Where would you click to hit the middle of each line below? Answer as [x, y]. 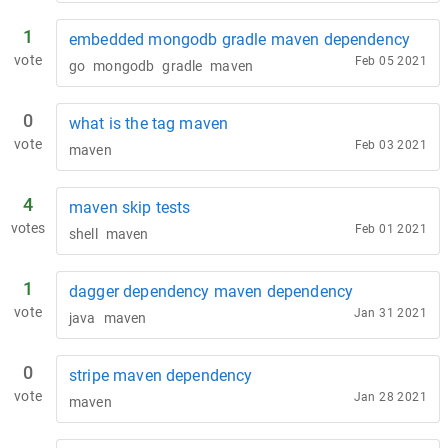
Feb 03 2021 [390, 145]
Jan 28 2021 [390, 397]
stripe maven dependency [161, 375]
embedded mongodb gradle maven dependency [239, 39]
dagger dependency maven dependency [211, 291]
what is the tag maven [149, 123]
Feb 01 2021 [390, 229]
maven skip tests [130, 207]
